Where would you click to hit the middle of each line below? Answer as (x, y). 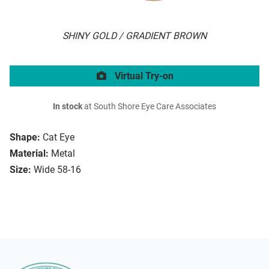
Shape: (25, 138)
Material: (29, 154)
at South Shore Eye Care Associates (149, 107)
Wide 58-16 (57, 170)
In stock (68, 107)
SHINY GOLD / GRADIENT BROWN (134, 36)
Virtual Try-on (143, 76)
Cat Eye (59, 138)
